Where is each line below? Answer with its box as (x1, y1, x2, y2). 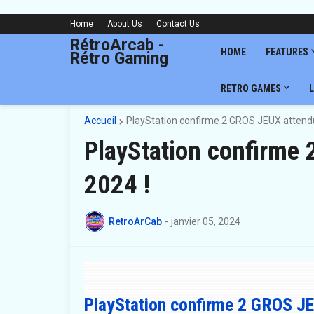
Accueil (83, 115, 116, 126)
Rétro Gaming (69, 49, 168, 68)
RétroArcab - (69, 36, 164, 55)
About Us (107, 19, 142, 29)
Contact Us (156, 19, 200, 29)
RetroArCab (108, 215, 162, 227)
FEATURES (265, 46, 308, 57)
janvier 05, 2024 (170, 215, 240, 227)
